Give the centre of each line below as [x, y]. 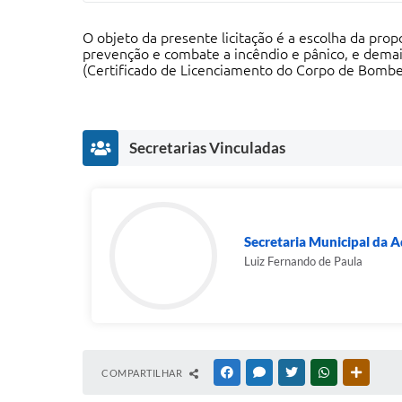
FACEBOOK [262, 372]
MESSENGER [297, 372]
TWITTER [322, 372]
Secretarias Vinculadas [207, 148]
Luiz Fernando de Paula [303, 261]
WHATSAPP [359, 372]
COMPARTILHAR [143, 373]
